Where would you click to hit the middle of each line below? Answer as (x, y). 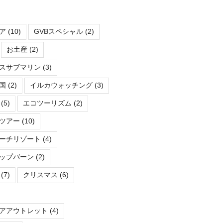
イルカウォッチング (61, 85)
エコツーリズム (47, 103)
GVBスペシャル (58, 32)
